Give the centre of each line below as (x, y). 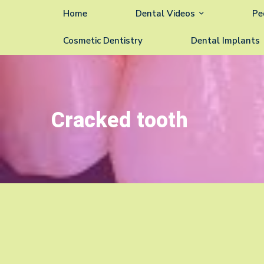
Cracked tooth (120, 121)
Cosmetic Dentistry (103, 41)
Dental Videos (165, 14)
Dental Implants (225, 41)
